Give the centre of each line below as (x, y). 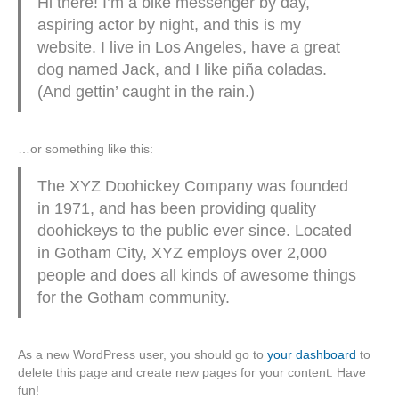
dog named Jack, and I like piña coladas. (182, 70)
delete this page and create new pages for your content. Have (192, 372)
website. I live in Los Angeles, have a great (188, 48)
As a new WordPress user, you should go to (142, 354)
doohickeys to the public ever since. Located (194, 231)
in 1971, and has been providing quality (176, 209)
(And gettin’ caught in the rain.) (146, 92)
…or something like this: (85, 149)
